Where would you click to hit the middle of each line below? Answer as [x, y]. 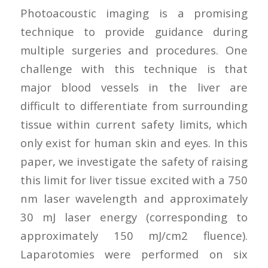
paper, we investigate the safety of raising [134, 161]
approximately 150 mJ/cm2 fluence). [134, 235]
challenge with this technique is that [134, 68]
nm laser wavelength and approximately [134, 198]
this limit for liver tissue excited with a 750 [134, 179]
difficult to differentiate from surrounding [134, 105]
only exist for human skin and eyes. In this [134, 142]
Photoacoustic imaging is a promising [134, 13]
